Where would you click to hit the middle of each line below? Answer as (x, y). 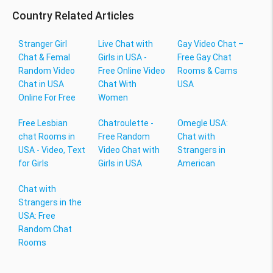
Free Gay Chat (205, 58)
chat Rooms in (47, 137)
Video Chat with (129, 150)
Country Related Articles (73, 16)
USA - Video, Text (52, 150)
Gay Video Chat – (211, 44)
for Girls (34, 164)
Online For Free (47, 98)
